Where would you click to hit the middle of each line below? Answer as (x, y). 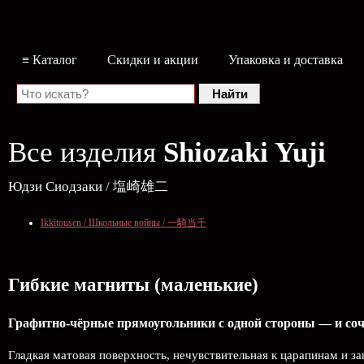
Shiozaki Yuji (245, 152)
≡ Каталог (50, 60)
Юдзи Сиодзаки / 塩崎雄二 (88, 186)
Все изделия (86, 152)
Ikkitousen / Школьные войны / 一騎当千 (123, 223)
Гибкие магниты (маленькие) (133, 285)
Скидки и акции (153, 60)
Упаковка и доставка (286, 60)
